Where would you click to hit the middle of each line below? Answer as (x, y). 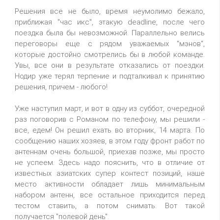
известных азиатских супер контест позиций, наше (110, 173)
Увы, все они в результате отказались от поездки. (110, 65)
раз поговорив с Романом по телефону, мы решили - (110, 119)
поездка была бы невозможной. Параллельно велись (110, 33)
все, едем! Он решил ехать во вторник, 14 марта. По (110, 130)
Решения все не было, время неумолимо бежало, (110, 11)
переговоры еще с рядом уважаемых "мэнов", (110, 44)
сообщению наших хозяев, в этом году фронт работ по (110, 141)
